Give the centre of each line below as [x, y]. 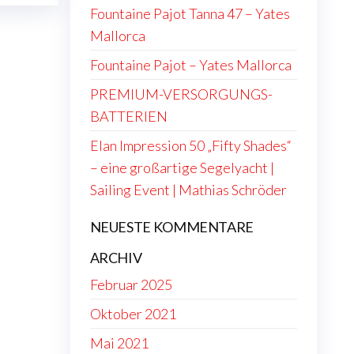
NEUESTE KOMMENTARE [172, 227]
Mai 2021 [119, 343]
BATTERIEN [128, 116]
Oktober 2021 [133, 314]
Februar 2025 [131, 284]
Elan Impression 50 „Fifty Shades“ [190, 145]
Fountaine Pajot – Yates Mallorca [190, 65]
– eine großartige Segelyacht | [182, 168]
